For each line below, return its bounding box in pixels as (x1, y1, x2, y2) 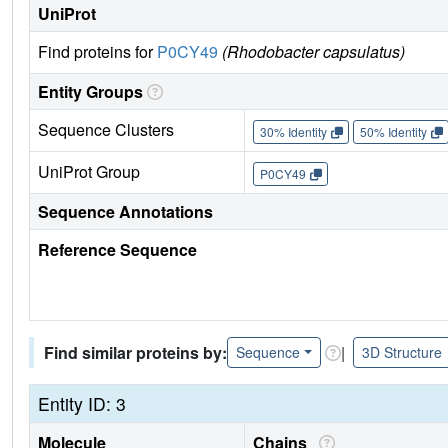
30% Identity (259, 122, 327, 140)
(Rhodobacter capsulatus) (222, 40, 405, 64)
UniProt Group (38, 160, 140, 184)
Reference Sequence (38, 238, 197, 262)
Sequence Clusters (38, 118, 174, 142)
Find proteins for (38, 40, 157, 64)
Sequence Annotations (38, 200, 213, 224)
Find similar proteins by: (44, 340, 227, 364)
